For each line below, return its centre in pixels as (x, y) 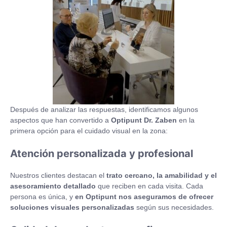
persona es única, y (43, 197)
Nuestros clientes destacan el (58, 176)
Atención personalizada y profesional (102, 154)
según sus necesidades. (174, 207)
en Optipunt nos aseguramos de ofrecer (144, 197)
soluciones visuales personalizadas (72, 207)
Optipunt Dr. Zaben (144, 120)
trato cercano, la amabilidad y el (162, 176)
